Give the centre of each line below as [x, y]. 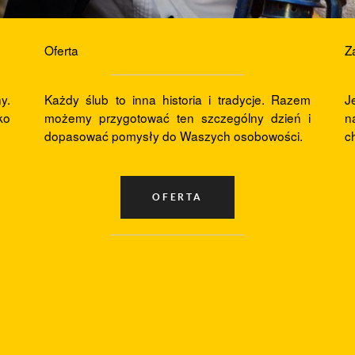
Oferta [61, 50]
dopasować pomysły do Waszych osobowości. [174, 136]
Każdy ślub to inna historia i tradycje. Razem [177, 99]
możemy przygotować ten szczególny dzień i [177, 118]
